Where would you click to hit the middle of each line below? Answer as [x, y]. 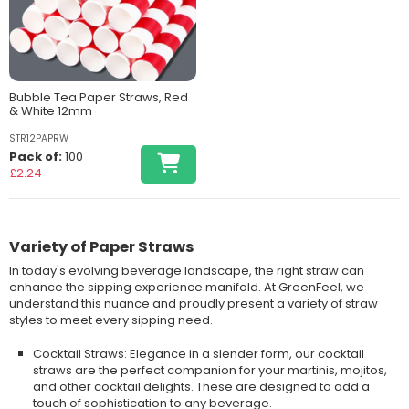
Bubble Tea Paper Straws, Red [98, 98]
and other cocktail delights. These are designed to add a [201, 386]
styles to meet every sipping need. [110, 320]
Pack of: [35, 157]
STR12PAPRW [38, 139]
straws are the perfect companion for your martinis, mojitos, [210, 370]
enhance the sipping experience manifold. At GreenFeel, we [186, 288]
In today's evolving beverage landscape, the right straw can [186, 271]
